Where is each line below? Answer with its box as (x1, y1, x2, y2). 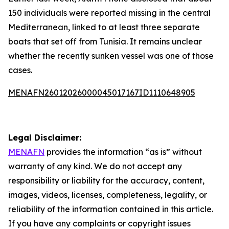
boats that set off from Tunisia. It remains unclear (8, 36, 202, 47)
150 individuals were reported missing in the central (8, 8, 211, 18)
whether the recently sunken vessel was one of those (8, 51, 214, 61)
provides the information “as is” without (44, 147, 202, 157)
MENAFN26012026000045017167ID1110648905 (8, 87, 195, 98)
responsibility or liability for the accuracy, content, (8, 175, 204, 186)
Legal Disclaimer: (8, 132, 81, 143)
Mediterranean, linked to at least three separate (8, 22, 200, 32)
